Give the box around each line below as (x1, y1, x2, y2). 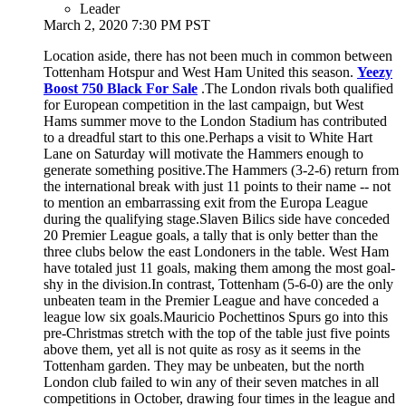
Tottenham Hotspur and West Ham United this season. (43, 63, 357, 80)
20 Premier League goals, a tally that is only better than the (43, 227, 378, 243)
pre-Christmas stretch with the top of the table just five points (43, 324, 390, 341)
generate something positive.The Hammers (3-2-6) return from (43, 161, 399, 178)
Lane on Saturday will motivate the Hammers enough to (43, 145, 363, 161)
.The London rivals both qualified (198, 80, 393, 96)
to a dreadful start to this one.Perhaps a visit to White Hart (43, 129, 372, 145)
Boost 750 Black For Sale (43, 80, 198, 96)
